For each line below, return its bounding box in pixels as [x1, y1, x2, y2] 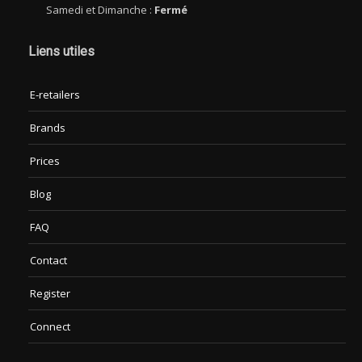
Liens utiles [28, 44, 95, 59]
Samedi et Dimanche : [46, 2, 154, 17]
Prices [30, 154, 60, 168]
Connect [30, 319, 70, 334]
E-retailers [30, 87, 80, 102]
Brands [30, 120, 65, 135]
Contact [30, 253, 67, 267]
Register [30, 286, 70, 301]
